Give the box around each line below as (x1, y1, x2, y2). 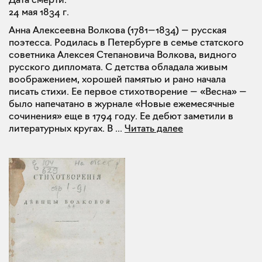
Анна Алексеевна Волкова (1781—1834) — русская (9, 24, 226, 36)
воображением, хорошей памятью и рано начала (9, 73, 226, 85)
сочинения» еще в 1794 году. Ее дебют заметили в (9, 110, 233, 122)
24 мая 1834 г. (9, 6, 69, 18)
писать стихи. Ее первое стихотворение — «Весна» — (9, 85, 247, 98)
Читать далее (125, 122, 183, 135)
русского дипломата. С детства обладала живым (9, 61, 227, 73)
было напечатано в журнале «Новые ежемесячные (9, 98, 235, 110)
